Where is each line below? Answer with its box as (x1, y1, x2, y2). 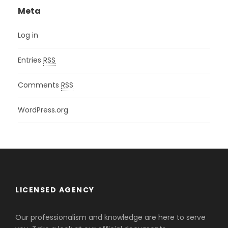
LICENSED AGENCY (15, 184, 95, 195)
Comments (18, 79, 61, 90)
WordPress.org (18, 104, 68, 115)
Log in (18, 30, 38, 40)
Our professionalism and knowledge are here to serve (15, 212, 206, 222)
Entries (18, 54, 43, 65)
